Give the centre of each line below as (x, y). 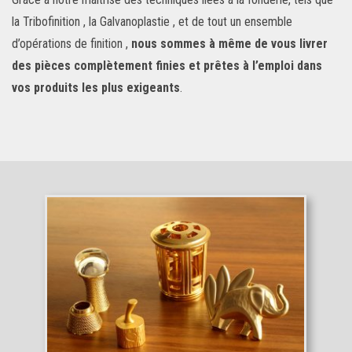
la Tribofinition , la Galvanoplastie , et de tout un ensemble (152, 22)
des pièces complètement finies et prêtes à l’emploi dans (167, 66)
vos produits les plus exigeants (96, 88)
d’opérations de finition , (71, 44)
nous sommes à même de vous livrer (229, 44)
